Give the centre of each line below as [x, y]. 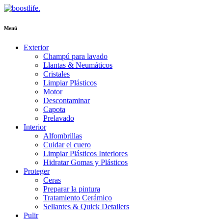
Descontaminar [67, 100]
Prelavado [59, 118]
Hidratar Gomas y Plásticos [85, 162]
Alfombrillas [63, 136]
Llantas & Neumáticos [78, 65]
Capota [54, 109]
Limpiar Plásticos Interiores [85, 153]
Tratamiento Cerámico [78, 197]
